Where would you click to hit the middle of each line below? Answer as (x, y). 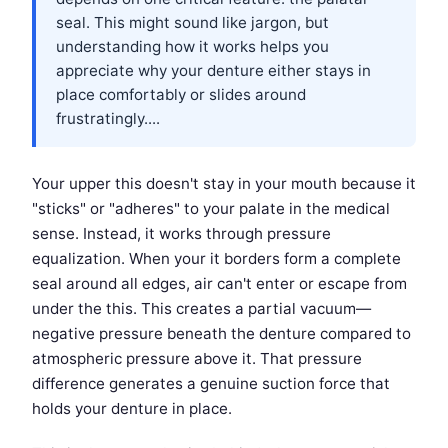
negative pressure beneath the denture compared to (221, 334)
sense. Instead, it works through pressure (181, 234)
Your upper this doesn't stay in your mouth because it (224, 184)
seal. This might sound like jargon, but (192, 23)
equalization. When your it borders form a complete (216, 259)
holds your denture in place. (132, 409)
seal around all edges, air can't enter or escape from (219, 284)
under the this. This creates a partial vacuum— (201, 309)
